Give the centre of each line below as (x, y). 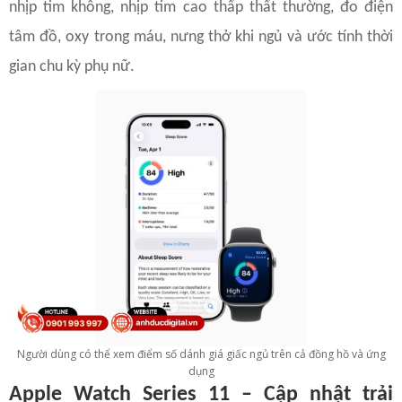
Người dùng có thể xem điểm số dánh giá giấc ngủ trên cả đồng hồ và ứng (201, 354)
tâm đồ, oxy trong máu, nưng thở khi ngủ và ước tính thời (201, 37)
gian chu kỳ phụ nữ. (72, 66)
